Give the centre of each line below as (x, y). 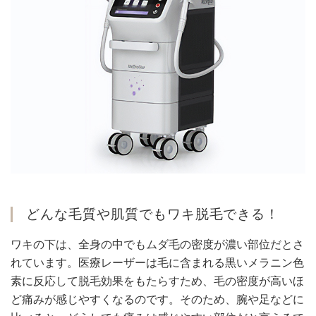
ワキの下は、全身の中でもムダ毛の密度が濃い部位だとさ (157, 245)
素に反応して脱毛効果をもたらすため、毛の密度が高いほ (157, 281)
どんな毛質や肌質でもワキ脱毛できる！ (153, 214)
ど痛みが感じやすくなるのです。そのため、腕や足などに (157, 300)
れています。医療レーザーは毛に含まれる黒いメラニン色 (157, 263)
